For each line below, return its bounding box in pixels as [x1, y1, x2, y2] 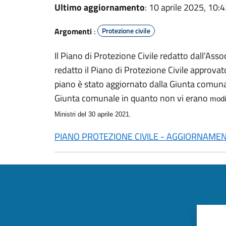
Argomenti [54, 25, 92, 37]
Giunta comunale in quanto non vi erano [54, 91, 210, 105]
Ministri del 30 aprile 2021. [54, 110, 131, 118]
